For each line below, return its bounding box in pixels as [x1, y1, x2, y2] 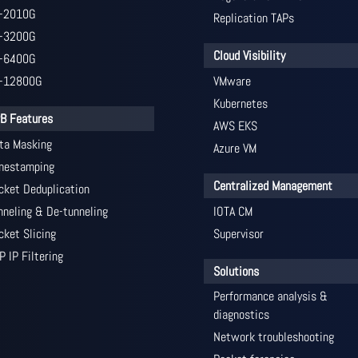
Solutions [213, 262, 259, 280]
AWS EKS [213, 117, 257, 134]
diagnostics [213, 305, 269, 323]
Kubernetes [213, 94, 268, 112]
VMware [213, 72, 251, 89]
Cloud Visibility [213, 46, 285, 64]
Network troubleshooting [213, 328, 334, 345]
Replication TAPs [213, 9, 294, 26]
